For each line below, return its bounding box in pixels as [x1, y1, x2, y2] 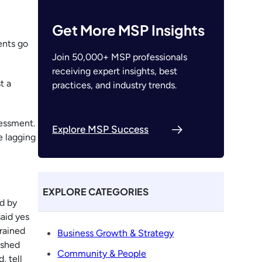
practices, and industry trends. [52, 79, 177, 91]
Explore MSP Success [52, 123, 149, 136]
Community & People [57, 247, 147, 259]
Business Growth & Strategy [57, 227, 174, 239]
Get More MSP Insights [52, 20, 205, 39]
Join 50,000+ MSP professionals [52, 51, 188, 63]
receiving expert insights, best [52, 65, 178, 77]
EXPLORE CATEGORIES [43, 185, 149, 198]
